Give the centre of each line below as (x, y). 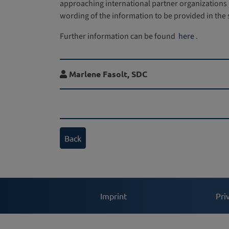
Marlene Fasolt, (100, 74)
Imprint (113, 196)
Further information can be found (118, 36)
